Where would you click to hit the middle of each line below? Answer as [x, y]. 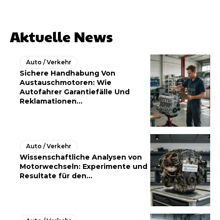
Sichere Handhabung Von [68, 73]
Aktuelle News [61, 36]
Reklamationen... [51, 101]
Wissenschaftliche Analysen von [81, 157]
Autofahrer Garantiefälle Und [75, 92]
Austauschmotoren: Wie [66, 82]
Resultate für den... [56, 176]
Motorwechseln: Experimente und [83, 166]
